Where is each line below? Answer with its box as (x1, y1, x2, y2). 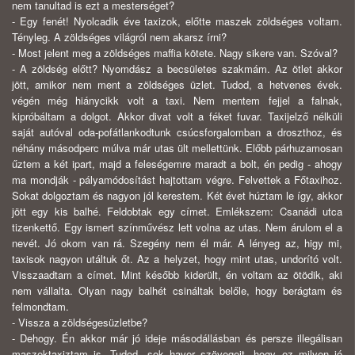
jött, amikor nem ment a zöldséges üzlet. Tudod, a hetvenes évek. (12, 77, 342, 93)
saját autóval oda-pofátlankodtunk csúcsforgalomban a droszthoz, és (12, 124, 342, 140)
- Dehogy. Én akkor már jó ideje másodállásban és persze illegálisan (12, 330, 342, 346)
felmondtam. (12, 299, 69, 315)
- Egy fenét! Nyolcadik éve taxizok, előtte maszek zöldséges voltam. (12, 13, 342, 29)
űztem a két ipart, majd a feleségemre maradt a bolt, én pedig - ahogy (12, 156, 342, 172)
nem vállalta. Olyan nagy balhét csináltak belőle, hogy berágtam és (12, 283, 342, 299)
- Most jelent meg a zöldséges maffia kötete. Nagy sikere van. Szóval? (12, 45, 338, 61)
